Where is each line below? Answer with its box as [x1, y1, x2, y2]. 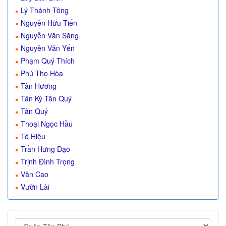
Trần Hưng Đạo [21, 144, 70, 154]
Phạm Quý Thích [21, 55, 75, 66]
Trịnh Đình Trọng [21, 156, 75, 166]
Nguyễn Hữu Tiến [21, 18, 77, 28]
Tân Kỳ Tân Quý [21, 93, 72, 103]
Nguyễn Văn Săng [21, 30, 79, 40]
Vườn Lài [21, 182, 49, 192]
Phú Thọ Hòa [21, 68, 63, 78]
